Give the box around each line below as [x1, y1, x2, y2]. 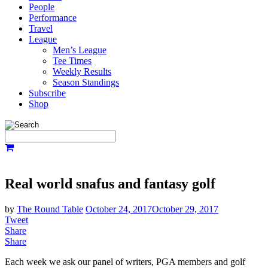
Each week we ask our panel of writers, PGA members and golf [5, 256, 245, 267]
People [29, 2, 54, 12]
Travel [29, 23, 53, 33]
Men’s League [53, 45, 106, 55]
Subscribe [29, 88, 66, 98]
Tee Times [53, 56, 92, 66]
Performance [29, 13, 77, 23]
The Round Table [17, 203, 83, 214]
